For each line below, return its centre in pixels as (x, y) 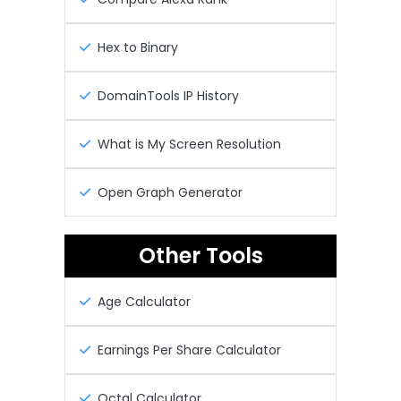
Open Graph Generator (170, 192)
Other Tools (200, 255)
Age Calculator (144, 301)
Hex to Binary (138, 47)
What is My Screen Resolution (189, 144)
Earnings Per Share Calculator (189, 350)
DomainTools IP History (168, 95)
